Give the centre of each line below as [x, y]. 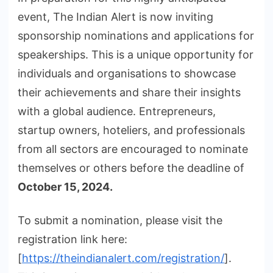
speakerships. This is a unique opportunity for [136, 55]
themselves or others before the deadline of [131, 168]
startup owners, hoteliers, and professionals [131, 130]
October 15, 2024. [65, 187]
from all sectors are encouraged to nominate [133, 149]
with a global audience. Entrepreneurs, [117, 112]
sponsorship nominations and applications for [136, 36]
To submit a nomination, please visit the [120, 221]
